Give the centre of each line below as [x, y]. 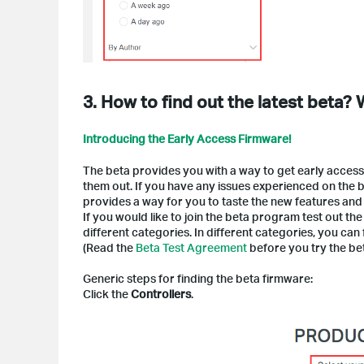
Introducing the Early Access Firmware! [187, 139]
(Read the [109, 248]
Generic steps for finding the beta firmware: [198, 279]
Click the [107, 294]
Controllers [161, 294]
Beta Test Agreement [191, 248]
